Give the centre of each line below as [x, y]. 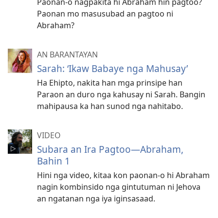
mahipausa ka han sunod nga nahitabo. [110, 106]
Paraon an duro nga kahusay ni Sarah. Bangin [121, 94]
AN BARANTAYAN [67, 54]
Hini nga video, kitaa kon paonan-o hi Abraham [123, 175]
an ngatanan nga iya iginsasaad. [96, 199]
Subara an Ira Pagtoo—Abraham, [110, 149]
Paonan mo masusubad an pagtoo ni [105, 14]
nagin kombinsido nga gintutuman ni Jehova [119, 187]
